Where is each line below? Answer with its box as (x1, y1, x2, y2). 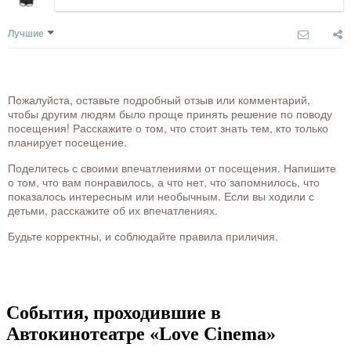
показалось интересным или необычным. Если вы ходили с (8, 188, 314, 204)
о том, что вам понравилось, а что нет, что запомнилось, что (8, 174, 320, 190)
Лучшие (8, 26, 44, 41)
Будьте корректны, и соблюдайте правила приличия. (8, 228, 278, 244)
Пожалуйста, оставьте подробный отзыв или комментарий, (8, 92, 310, 108)
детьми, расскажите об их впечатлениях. (8, 202, 218, 219)
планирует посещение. (8, 134, 127, 150)
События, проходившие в (6, 302, 221, 323)
